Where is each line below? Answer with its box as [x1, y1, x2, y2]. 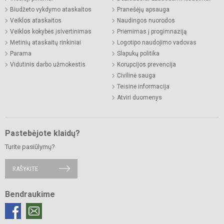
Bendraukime [5, 189, 55, 199]
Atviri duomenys [117, 93, 162, 101]
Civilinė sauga [117, 71, 155, 79]
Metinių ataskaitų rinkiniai [10, 38, 81, 46]
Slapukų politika [117, 49, 159, 57]
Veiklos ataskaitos [10, 16, 61, 24]
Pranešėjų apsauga [117, 5, 169, 13]
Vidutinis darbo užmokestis [10, 60, 85, 68]
